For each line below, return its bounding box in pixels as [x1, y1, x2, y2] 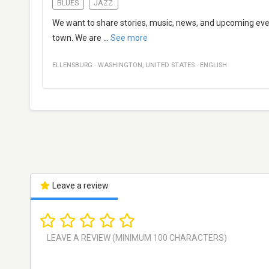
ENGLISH [200, 61, 227, 70]
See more [110, 33, 148, 43]
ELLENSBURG [52, 61, 92, 70]
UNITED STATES [145, 61, 195, 70]
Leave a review [50, 181, 109, 191]
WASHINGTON [98, 61, 142, 70]
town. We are [52, 33, 101, 43]
